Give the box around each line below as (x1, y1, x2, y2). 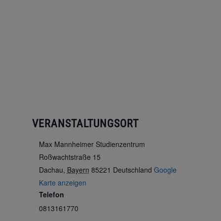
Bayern (67, 165, 89, 175)
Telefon (38, 189, 64, 199)
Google (153, 165, 177, 175)
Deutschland (112, 165, 152, 175)
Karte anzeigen (38, 178, 86, 187)
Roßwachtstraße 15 (38, 152, 101, 162)
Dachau (38, 165, 63, 175)
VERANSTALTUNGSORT (32, 117, 139, 130)
